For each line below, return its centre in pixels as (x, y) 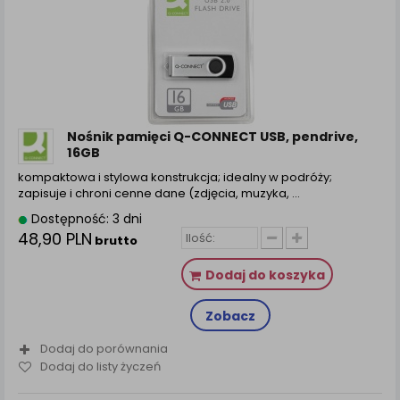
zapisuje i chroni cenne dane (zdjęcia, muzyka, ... (159, 194)
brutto (115, 241)
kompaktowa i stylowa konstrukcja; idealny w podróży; (175, 178)
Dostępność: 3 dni (85, 219)
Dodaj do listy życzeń (100, 366)
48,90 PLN (55, 239)
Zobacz (230, 317)
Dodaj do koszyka (265, 275)
